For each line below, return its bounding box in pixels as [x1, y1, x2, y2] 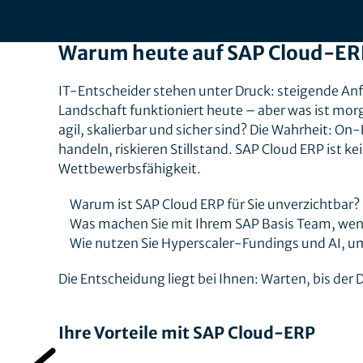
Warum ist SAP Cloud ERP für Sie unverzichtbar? [70, 196, 361, 212]
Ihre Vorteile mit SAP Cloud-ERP [58, 322, 315, 343]
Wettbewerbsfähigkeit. [58, 160, 201, 177]
